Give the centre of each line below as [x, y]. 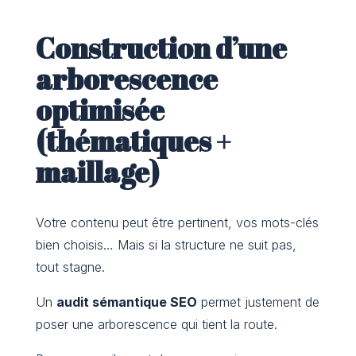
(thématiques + [133, 141]
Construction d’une [161, 48]
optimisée [100, 110]
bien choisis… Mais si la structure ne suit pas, [166, 245]
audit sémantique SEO [126, 302]
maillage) [97, 172]
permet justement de [258, 302]
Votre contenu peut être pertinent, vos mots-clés [177, 223]
